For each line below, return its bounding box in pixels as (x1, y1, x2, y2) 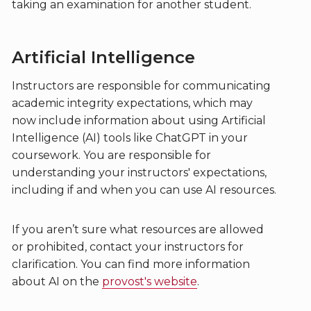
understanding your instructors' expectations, (11, 166, 267, 179)
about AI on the (11, 275, 102, 288)
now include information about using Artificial (11, 114, 266, 127)
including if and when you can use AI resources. (11, 183, 276, 196)
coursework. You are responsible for (11, 149, 211, 162)
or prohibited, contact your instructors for (11, 240, 244, 253)
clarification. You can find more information (11, 258, 250, 271)
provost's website (101, 275, 197, 288)
